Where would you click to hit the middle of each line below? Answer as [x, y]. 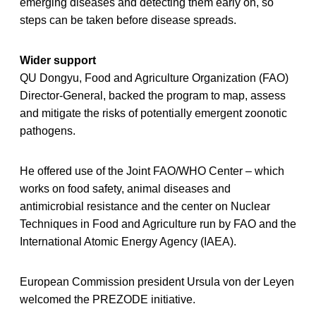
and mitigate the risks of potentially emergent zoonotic [153, 113]
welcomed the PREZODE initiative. [108, 299]
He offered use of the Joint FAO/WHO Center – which [152, 171]
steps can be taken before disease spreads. [128, 20]
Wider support [58, 60]
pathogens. [48, 130]
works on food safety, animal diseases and [125, 188]
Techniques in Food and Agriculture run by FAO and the [158, 224]
